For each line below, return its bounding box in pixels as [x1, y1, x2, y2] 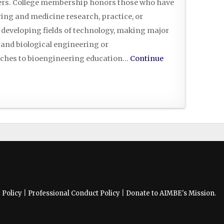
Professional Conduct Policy [28, 188, 120, 197]
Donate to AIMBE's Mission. [126, 188, 216, 197]
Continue [130, 53, 163, 63]
